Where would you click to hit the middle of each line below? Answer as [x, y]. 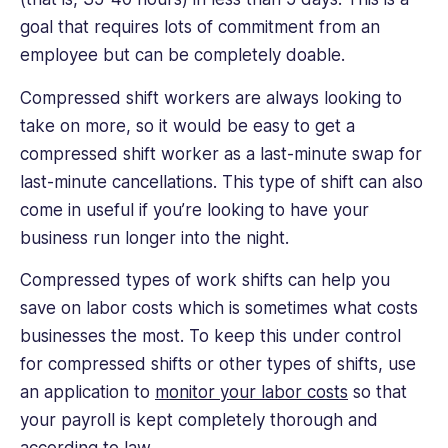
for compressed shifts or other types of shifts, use [218, 364]
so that [377, 392]
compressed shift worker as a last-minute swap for [221, 153]
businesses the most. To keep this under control [210, 336]
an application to [87, 392]
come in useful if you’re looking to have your [194, 209]
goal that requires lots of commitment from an [200, 27]
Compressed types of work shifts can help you [205, 280]
